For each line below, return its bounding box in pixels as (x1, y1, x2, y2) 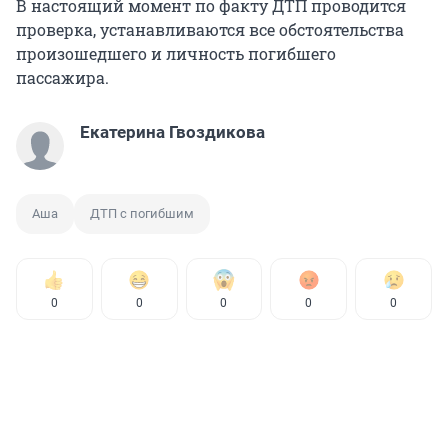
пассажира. (16, 67, 109, 89)
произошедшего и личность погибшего (16, 43, 336, 65)
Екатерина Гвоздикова (80, 122, 265, 143)
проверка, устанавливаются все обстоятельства (16, 19, 404, 41)
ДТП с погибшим (90, 206, 194, 222)
